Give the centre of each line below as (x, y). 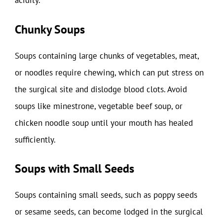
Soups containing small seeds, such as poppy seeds (106, 195)
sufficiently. (35, 139)
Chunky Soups (50, 29)
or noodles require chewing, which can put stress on (109, 72)
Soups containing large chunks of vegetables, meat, (107, 55)
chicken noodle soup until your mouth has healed (104, 123)
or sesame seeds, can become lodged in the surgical (109, 212)
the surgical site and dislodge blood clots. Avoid (101, 89)
